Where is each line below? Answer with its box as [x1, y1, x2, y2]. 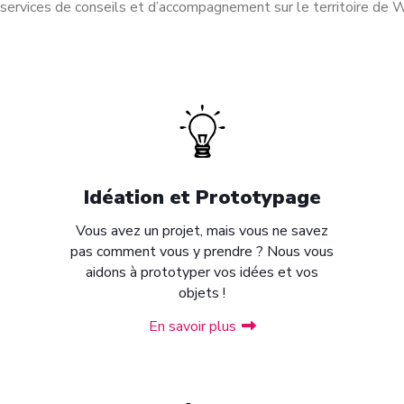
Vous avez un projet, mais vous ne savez [76, 221, 328, 241]
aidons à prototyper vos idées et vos [86, 262, 318, 282]
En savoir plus [148, 317, 236, 336]
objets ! [179, 283, 225, 303]
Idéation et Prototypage [83, 184, 321, 211]
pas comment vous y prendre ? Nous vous [70, 242, 334, 262]
